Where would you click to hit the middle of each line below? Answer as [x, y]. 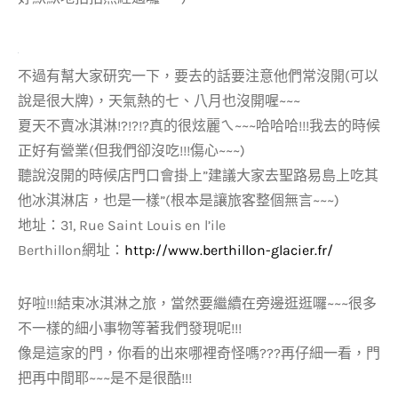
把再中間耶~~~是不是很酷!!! [105, 378]
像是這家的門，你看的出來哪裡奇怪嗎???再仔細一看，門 [199, 353]
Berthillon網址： [71, 250]
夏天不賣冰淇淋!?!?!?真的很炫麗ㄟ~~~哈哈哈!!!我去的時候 [199, 126]
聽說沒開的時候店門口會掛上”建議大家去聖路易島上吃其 [198, 175]
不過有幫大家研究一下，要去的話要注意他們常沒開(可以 [198, 76]
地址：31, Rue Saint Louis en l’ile [122, 225]
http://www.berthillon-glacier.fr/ [229, 250]
